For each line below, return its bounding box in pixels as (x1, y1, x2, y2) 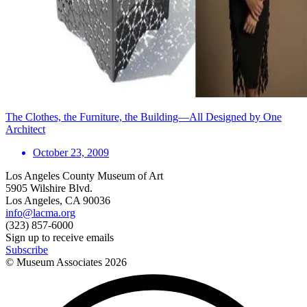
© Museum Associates (5, 256, 105, 268)
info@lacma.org (5, 206, 75, 219)
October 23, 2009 (33, 146, 109, 158)
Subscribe (5, 243, 48, 256)
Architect (5, 123, 45, 135)
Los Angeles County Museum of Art (5, 169, 163, 182)
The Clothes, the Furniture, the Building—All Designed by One (5, 110, 282, 123)
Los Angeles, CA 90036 (5, 194, 110, 206)
